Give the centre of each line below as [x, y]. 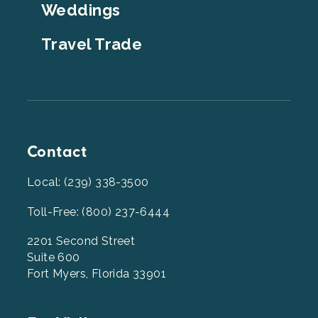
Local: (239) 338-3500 [88, 182]
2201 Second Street [81, 241]
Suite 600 [54, 257]
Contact [57, 152]
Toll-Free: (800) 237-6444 [98, 212]
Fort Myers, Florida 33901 [97, 273]
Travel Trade [92, 44]
